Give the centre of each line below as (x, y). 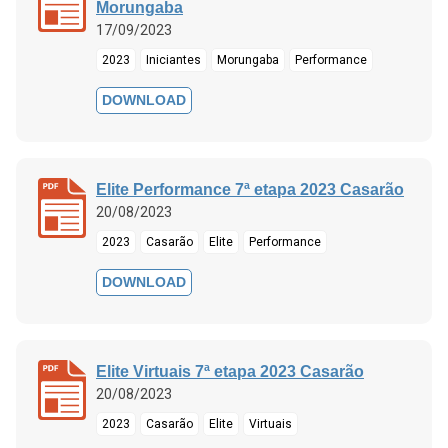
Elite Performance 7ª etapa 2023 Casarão (250, 189)
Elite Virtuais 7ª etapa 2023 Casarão (230, 371)
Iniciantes (173, 59)
